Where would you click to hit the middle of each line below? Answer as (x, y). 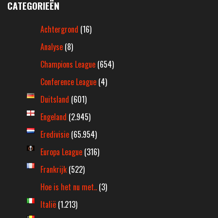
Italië (48, 205)
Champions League (68, 64)
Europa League (61, 152)
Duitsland (55, 100)
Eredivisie (55, 135)
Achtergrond (59, 29)
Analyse (52, 47)
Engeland (54, 117)
